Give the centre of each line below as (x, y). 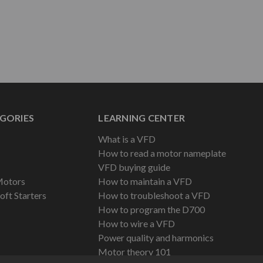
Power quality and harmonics (156, 237)
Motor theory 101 (135, 251)
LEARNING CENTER (142, 117)
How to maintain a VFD (145, 181)
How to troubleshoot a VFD (154, 195)
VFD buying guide (134, 167)
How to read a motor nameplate (162, 153)
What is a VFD (127, 139)
